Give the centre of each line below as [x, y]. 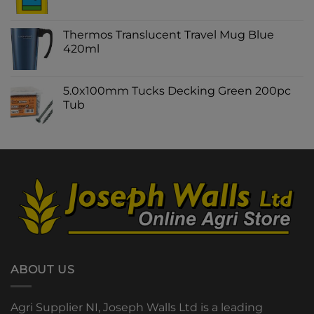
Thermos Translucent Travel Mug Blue [169, 34]
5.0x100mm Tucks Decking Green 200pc [177, 90]
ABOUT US [43, 269]
